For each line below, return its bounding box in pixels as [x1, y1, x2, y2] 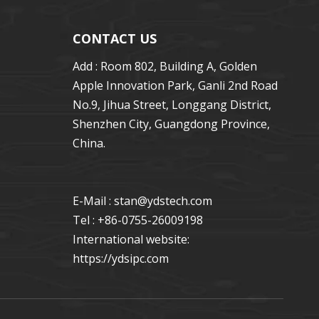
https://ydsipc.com [73, 251, 169, 267]
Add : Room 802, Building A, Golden [73, 58, 257, 75]
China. [73, 135, 105, 152]
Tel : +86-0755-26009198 [73, 212, 203, 229]
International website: [73, 231, 189, 248]
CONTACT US [73, 30, 157, 48]
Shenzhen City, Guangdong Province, [73, 116, 270, 132]
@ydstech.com [137, 193, 212, 209]
